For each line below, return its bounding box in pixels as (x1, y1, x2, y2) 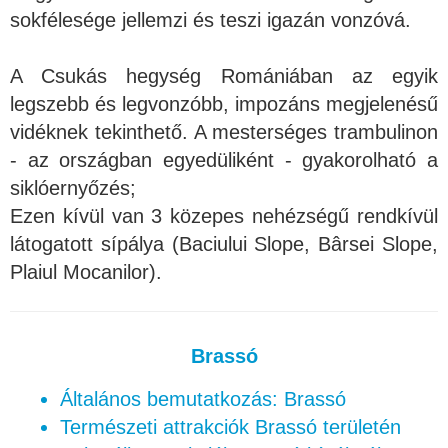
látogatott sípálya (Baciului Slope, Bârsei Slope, (10, 233, 438, 255)
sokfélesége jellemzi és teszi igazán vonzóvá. (10, 9, 411, 31)
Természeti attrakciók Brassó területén (60, 416, 401, 438)
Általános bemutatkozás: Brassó (60, 388, 346, 410)
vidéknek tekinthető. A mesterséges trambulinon (10, 121, 438, 143)
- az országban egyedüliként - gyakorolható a (10, 149, 438, 171)
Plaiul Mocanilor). (10, 261, 162, 283)
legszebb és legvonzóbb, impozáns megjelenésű (10, 93, 438, 115)
